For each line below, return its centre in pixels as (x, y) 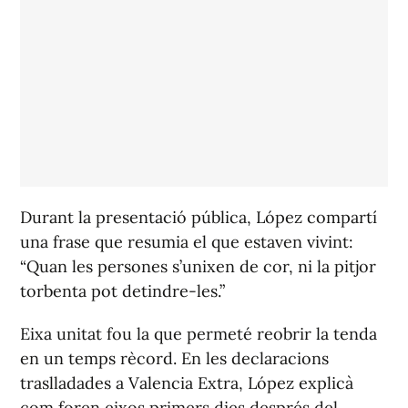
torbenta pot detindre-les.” (122, 291)
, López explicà (296, 383)
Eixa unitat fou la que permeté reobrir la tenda (199, 334)
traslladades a (74, 383)
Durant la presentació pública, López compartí (199, 218)
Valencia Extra (184, 383)
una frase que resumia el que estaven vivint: (187, 242)
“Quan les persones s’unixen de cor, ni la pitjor (198, 267)
